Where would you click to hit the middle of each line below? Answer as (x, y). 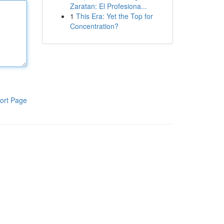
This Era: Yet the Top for (114, 16)
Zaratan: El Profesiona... (108, 6)
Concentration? (94, 26)
